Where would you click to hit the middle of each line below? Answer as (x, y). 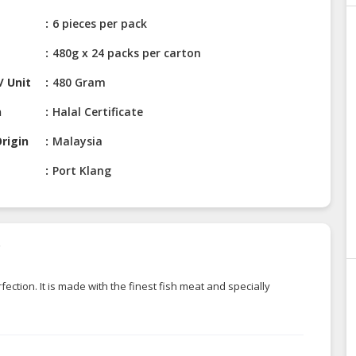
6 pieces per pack (100, 24)
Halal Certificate (98, 112)
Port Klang (82, 171)
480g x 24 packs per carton (127, 53)
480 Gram (79, 83)
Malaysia (78, 141)
